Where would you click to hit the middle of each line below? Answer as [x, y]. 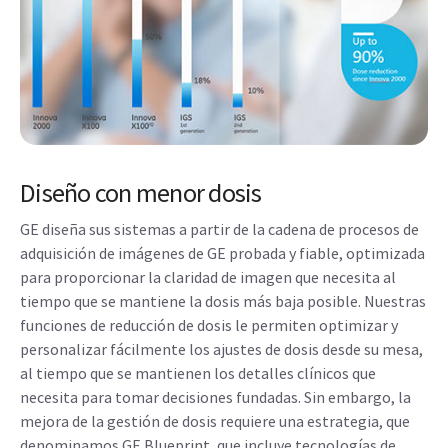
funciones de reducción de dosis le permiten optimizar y [209, 324]
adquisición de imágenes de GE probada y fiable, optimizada [222, 252]
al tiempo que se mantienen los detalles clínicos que [198, 372]
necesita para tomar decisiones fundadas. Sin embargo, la [215, 396]
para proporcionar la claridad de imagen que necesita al [208, 276]
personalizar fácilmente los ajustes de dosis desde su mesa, [221, 348]
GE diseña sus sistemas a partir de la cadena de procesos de [219, 228]
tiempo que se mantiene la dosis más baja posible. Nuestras [223, 300]
